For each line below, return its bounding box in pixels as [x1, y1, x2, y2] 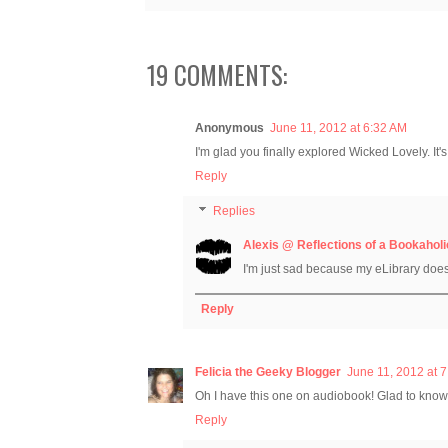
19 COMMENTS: [147, 55, 287, 93]
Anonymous [195, 120, 264, 135]
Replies [213, 204, 256, 219]
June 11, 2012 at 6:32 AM [270, 120, 407, 135]
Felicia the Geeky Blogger [195, 365, 341, 380]
